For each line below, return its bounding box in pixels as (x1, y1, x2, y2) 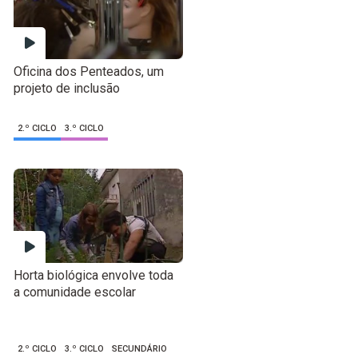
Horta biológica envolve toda (14, 267, 174, 283)
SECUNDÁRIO (112, 343, 168, 354)
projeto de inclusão (14, 81, 121, 97)
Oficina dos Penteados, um (14, 64, 165, 80)
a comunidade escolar (14, 284, 137, 300)
